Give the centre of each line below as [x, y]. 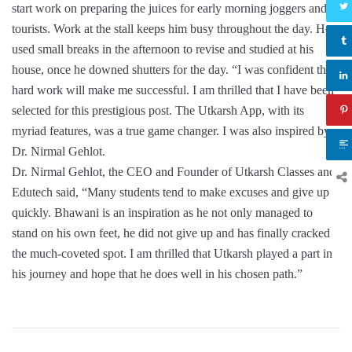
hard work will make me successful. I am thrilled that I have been [173, 90]
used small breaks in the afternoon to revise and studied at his [163, 49]
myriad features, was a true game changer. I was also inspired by [171, 131]
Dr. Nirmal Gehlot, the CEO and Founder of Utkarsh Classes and [174, 172]
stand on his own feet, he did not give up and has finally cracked [171, 233]
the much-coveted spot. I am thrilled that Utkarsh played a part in [172, 254]
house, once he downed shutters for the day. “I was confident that [173, 70]
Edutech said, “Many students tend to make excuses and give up [170, 192]
